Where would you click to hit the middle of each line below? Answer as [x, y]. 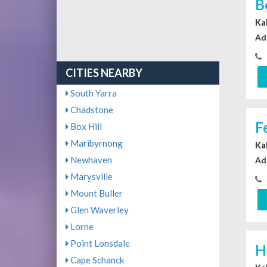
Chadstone [91, 110]
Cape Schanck [96, 260]
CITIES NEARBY [104, 73]
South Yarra [92, 93]
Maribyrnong [95, 143]
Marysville [90, 177]
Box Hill [85, 127]
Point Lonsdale [99, 243]
